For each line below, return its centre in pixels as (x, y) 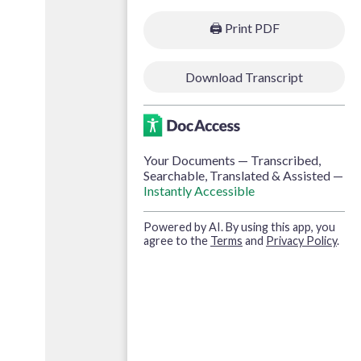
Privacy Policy (301, 240)
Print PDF (251, 27)
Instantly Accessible (199, 190)
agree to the (177, 240)
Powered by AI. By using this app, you (239, 226)
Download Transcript (274, 77)
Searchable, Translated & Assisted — (243, 175)
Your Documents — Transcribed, (232, 160)
